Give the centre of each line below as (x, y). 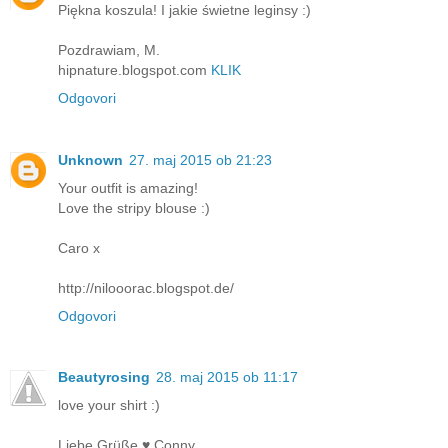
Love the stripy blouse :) (134, 207)
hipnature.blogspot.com (134, 69)
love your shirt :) (109, 405)
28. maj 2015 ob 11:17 (227, 377)
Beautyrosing (104, 377)
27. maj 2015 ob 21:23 (200, 159)
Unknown (90, 159)
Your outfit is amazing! (128, 187)
